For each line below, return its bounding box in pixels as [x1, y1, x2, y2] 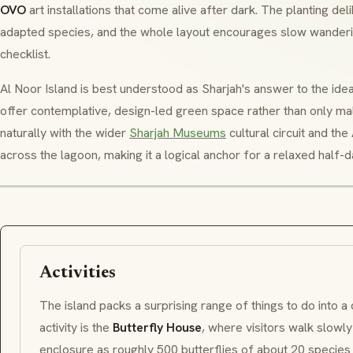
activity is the [39, 319, 113, 336]
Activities [39, 265, 116, 282]
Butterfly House [113, 319, 202, 336]
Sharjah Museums [129, 124, 226, 141]
